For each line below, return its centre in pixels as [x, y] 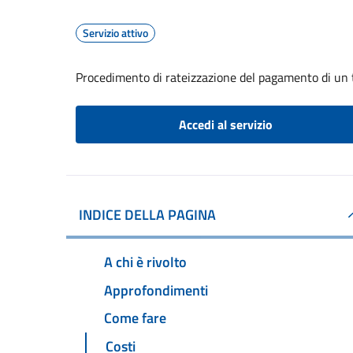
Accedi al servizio [225, 124]
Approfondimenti [156, 290]
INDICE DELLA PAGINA [147, 215]
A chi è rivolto [145, 262]
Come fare [135, 318]
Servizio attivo [115, 33]
